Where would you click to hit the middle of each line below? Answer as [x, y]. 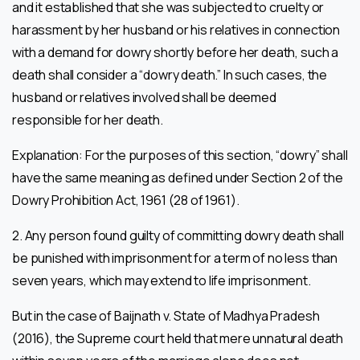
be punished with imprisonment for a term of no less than [175, 258]
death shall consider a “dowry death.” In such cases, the [170, 74]
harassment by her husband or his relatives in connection [176, 29]
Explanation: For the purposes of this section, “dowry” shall [180, 155]
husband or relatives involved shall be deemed [144, 97]
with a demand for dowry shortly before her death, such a [176, 52]
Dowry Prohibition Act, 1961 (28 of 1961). [126, 200]
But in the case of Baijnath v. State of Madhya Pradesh [166, 315]
